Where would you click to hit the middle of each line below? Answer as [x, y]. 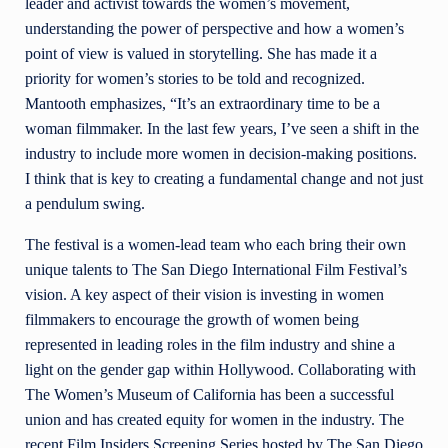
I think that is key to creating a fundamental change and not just [224, 179]
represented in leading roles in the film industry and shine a [210, 345]
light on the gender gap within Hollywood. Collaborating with [220, 370]
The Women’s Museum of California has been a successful [209, 395]
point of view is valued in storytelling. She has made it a [201, 54]
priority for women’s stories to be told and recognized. [195, 79]
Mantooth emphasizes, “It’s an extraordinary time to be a [202, 104]
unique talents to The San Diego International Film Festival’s [216, 270]
